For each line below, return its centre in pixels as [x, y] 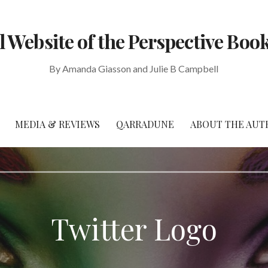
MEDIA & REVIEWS [57, 124]
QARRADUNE [145, 124]
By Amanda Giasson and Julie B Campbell [134, 69]
